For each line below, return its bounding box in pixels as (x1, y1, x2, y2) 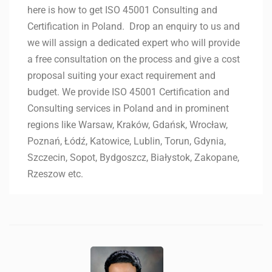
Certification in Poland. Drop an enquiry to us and (27, 21, 240, 33)
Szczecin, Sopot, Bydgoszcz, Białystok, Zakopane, (27, 152, 239, 164)
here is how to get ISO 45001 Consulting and (27, 4, 217, 16)
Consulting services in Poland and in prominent (27, 103, 229, 115)
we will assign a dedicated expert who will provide (27, 37, 240, 49)
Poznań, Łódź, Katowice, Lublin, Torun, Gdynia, (27, 135, 226, 148)
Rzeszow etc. (27, 168, 83, 180)
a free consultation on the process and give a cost (27, 53, 240, 66)
